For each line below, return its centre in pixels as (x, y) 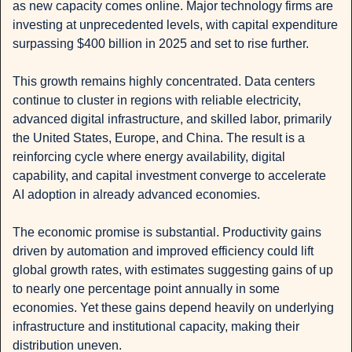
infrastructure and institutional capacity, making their (156, 327)
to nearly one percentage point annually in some (146, 289)
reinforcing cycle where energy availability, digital (149, 157)
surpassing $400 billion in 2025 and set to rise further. (161, 44)
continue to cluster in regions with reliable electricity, (157, 101)
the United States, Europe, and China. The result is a (159, 138)
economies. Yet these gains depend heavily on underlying (173, 308)
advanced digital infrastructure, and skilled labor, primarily (172, 119)
